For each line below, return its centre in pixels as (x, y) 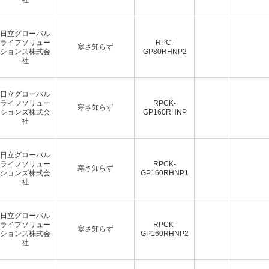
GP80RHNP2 (165, 51)
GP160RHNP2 (165, 233)
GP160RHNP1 (165, 173)
